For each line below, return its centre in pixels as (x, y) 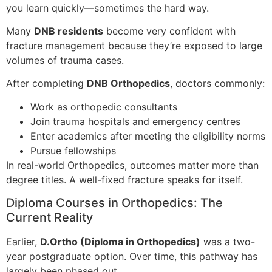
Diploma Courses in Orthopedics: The (114, 203)
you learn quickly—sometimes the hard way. (107, 8)
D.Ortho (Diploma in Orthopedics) (120, 242)
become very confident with (169, 31)
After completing (46, 83)
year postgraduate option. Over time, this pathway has (132, 257)
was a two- (228, 242)
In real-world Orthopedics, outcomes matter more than (132, 165)
